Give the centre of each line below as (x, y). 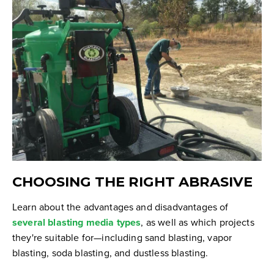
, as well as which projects (198, 222)
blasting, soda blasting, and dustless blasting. (110, 253)
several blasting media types (77, 223)
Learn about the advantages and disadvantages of (120, 207)
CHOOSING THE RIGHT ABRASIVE (132, 182)
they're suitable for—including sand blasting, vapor (122, 238)
